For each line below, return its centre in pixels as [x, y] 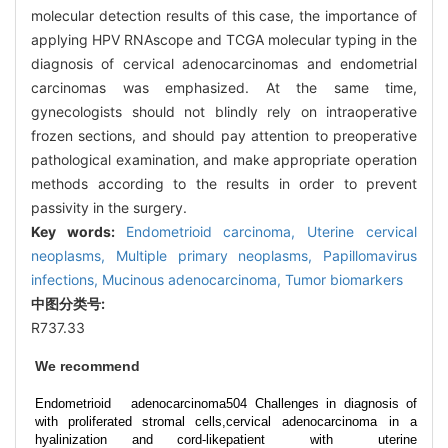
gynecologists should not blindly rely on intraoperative [224, 111]
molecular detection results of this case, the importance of [224, 15]
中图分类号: [69, 303]
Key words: [78, 231]
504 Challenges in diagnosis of [321, 403]
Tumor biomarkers [344, 279]
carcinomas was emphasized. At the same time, [224, 87]
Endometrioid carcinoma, [216, 231]
